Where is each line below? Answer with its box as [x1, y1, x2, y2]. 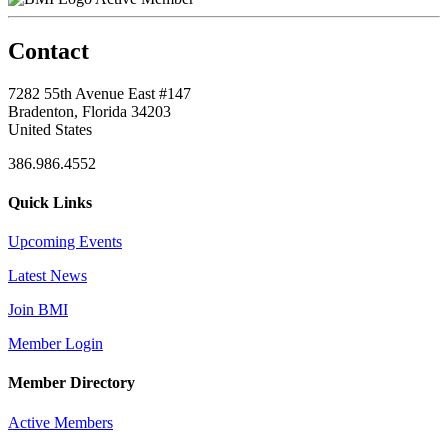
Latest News [8, 267, 87, 285]
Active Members [8, 413, 113, 431]
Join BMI [8, 301, 68, 319]
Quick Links [8, 193, 92, 211]
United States [8, 120, 92, 138]
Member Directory [8, 374, 135, 392]
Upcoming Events [8, 233, 122, 251]
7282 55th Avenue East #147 [8, 84, 191, 102]
